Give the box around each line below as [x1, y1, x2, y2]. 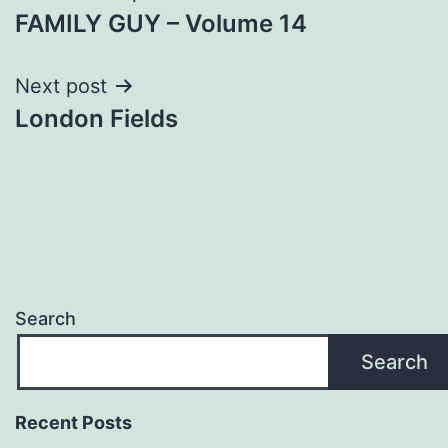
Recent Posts [15, 411, 132, 433]
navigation [14, 19, 189, 64]
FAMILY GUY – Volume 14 [15, 8, 307, 38]
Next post [15, 73, 107, 98]
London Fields [15, 103, 178, 133]
